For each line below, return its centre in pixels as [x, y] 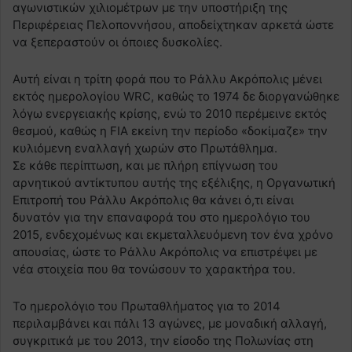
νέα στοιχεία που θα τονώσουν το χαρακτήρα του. [154, 269]
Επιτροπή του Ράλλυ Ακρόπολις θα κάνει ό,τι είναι [153, 200]
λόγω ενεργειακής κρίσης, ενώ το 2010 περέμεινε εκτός [170, 114]
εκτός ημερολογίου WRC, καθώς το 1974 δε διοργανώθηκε [176, 97]
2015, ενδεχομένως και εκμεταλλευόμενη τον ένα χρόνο [173, 235]
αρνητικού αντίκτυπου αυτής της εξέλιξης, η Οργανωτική [174, 183]
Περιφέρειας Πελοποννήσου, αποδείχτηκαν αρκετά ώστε [173, 25]
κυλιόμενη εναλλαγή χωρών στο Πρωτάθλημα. [145, 148]
